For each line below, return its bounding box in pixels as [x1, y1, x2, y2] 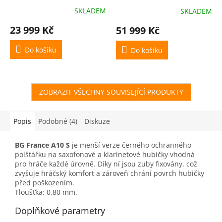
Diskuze [84, 116, 110, 126]
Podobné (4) [38, 116, 77, 126]
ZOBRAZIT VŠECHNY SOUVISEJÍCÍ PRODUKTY [39, 87, 183, 97]
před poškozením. [15, 177, 74, 187]
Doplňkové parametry [15, 204, 105, 217]
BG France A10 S [15, 140, 70, 150]
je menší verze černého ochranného [70, 140, 191, 150]
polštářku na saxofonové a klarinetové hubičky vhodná [15, 149, 195, 159]
